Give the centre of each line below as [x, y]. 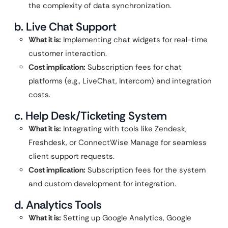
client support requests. [72, 156]
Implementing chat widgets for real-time [134, 40]
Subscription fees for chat [134, 67]
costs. [39, 95]
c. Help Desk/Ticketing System [91, 116]
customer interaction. [68, 53]
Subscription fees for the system [146, 170]
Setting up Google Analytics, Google [126, 218]
